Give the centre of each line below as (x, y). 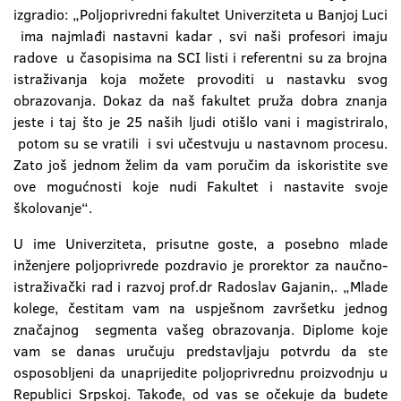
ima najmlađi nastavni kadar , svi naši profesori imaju (200, 36)
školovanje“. (53, 208)
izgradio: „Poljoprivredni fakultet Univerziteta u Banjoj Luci (200, 14)
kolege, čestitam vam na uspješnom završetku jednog (200, 308)
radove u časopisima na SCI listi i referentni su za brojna (200, 57)
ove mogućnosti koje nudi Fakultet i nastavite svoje (200, 186)
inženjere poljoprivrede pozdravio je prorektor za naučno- (200, 265)
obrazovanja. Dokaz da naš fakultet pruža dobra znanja (200, 100)
